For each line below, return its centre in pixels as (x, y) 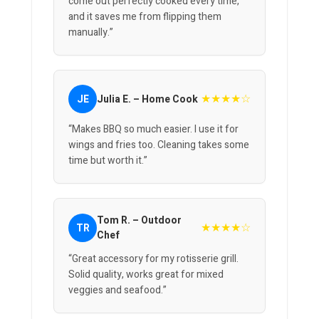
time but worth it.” (108, 161)
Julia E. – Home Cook (147, 99)
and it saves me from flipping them (145, 17)
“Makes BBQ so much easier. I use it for (153, 130)
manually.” (91, 33)
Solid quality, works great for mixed (146, 275)
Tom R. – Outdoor (139, 221)
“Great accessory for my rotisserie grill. (153, 259)
